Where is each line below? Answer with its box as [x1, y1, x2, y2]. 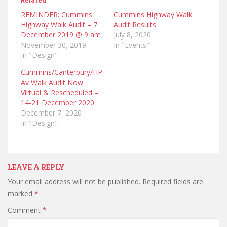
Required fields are [142, 176, 203, 186]
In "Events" [113, 40, 149, 50]
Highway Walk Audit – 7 [21, 19, 97, 29]
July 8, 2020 [113, 29, 151, 40]
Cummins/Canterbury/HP [21, 67, 102, 77]
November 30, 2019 [21, 40, 86, 50]
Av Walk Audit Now [21, 77, 83, 87]
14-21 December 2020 [21, 97, 94, 107]
